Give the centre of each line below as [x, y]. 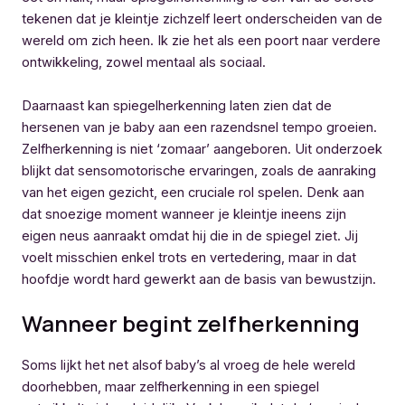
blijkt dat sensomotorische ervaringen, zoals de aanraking [199, 170]
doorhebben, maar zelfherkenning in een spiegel [170, 386]
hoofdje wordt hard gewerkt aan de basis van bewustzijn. [199, 279]
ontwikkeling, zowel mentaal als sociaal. [144, 63]
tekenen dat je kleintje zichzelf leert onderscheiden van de [202, 19]
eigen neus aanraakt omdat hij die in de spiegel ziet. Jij [190, 235]
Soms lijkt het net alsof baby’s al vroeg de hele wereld [188, 365]
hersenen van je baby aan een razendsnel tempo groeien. [199, 127]
